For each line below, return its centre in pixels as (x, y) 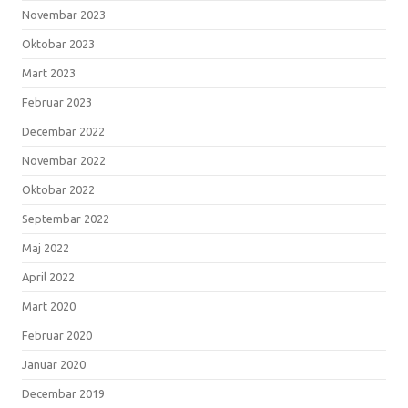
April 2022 (48, 276)
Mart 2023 (49, 72)
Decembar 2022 (63, 131)
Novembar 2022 (64, 160)
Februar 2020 (57, 335)
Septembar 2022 (66, 218)
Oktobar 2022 (58, 189)
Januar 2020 (54, 364)
